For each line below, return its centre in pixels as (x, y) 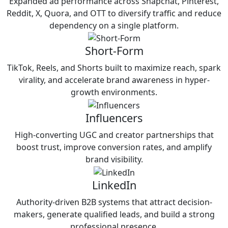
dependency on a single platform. (114, 25)
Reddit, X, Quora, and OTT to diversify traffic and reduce (114, 13)
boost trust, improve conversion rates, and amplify (114, 147)
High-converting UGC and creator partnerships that (114, 135)
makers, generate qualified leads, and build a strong (114, 214)
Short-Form (114, 51)
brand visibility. (114, 159)
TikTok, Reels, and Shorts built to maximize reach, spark (114, 68)
